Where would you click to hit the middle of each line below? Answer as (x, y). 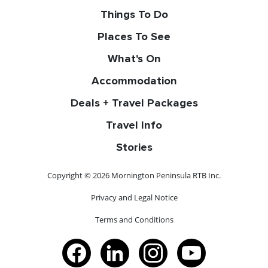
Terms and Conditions (134, 220)
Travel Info (134, 125)
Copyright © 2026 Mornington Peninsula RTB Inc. (134, 175)
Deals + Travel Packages (134, 103)
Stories (134, 147)
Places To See (134, 36)
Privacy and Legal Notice (134, 197)
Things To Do (134, 14)
